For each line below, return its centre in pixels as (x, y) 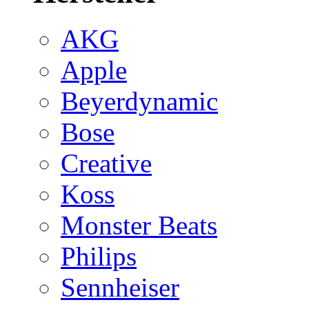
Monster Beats (139, 225)
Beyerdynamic (139, 101)
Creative (106, 163)
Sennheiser (120, 287)
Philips (99, 256)
